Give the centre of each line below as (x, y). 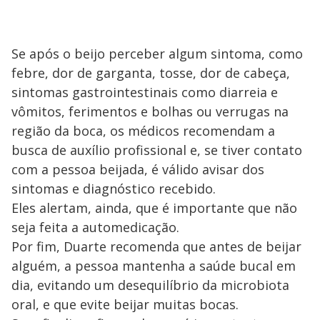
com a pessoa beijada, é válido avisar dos (138, 169)
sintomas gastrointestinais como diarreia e (145, 92)
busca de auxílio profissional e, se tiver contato (157, 150)
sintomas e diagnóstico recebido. (114, 188)
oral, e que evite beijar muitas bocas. (125, 304)
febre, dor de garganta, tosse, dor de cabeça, (151, 72)
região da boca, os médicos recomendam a (143, 130)
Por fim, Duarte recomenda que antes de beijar (156, 246)
